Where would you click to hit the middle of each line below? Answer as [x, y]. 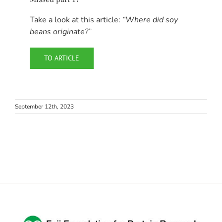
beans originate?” [60, 32]
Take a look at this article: [76, 20]
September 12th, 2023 [44, 107]
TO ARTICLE [62, 58]
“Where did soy [150, 20]
